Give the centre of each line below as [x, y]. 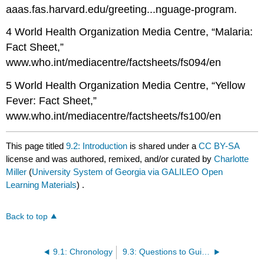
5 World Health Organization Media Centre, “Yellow [126, 86]
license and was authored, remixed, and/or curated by [110, 159]
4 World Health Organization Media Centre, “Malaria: [130, 32]
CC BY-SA [219, 146]
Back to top [27, 217]
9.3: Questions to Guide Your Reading [205, 252]
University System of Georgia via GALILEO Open [128, 171]
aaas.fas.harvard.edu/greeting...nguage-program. [122, 9]
